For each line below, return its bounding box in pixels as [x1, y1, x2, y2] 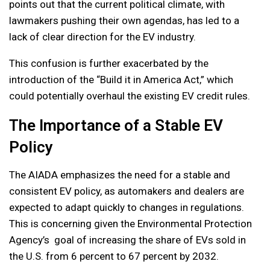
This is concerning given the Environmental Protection [9, 218, 252, 230]
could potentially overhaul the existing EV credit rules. [9, 90, 250, 102]
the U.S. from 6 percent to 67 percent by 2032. [9, 250, 219, 262]
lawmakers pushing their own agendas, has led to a [9, 14, 239, 27]
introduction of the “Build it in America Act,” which [9, 74, 233, 86]
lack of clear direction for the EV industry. [9, 31, 196, 43]
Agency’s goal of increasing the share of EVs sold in [9, 234, 246, 246]
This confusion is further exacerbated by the [9, 57, 209, 69]
